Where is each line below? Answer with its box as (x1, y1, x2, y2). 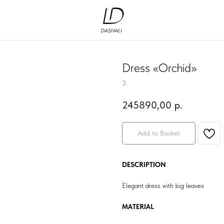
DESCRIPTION (122, 160, 166, 169)
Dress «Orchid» (122, 60, 196, 75)
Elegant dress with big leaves (122, 181, 204, 190)
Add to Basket (137, 129, 180, 137)
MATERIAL (122, 202, 154, 211)
